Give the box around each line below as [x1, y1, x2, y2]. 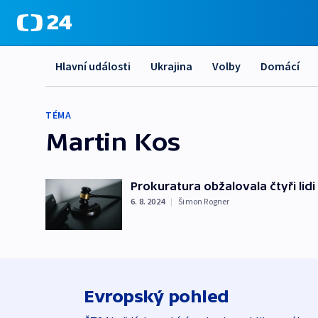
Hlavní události [55, 59, 131, 73]
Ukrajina [150, 59, 192, 73]
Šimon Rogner [178, 196, 230, 207]
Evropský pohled [84, 287, 229, 306]
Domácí [261, 59, 300, 73]
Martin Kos [45, 127, 180, 155]
